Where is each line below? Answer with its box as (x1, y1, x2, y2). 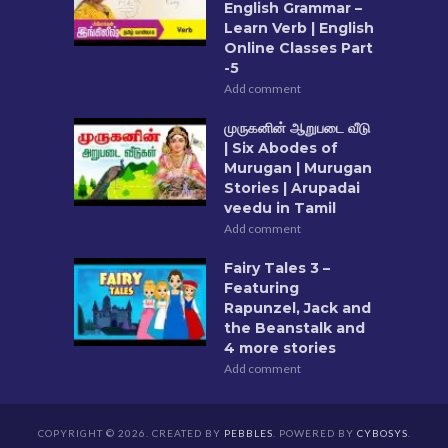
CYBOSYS (356, 427, 408, 440)
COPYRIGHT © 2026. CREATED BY (37, 427, 224, 440)
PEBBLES (223, 427, 273, 440)
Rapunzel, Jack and (224, 299, 371, 318)
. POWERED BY (272, 427, 357, 440)
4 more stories (224, 339, 336, 358)
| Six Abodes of (224, 139, 338, 158)
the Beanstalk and (224, 319, 365, 338)
